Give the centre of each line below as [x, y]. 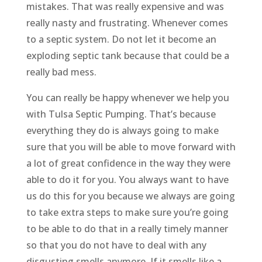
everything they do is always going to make [122, 131]
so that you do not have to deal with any [116, 245]
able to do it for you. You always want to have [127, 180]
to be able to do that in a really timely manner [127, 229]
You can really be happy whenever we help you [127, 98]
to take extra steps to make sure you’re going [127, 213]
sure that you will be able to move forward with [131, 147]
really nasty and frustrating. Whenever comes [127, 23]
